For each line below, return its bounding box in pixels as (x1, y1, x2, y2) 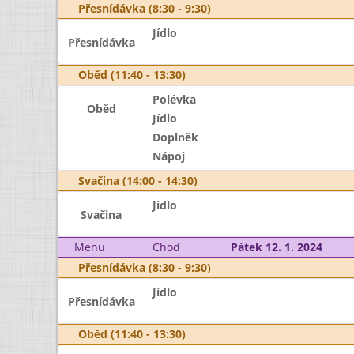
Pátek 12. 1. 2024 (230, 239, 322, 254)
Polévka (152, 92, 196, 107)
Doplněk (152, 130, 198, 145)
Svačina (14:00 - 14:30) (78, 173, 198, 188)
